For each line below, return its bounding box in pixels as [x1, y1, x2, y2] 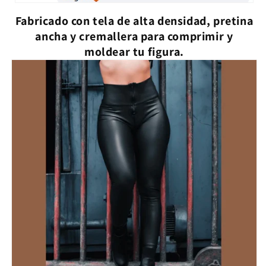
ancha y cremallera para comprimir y [35, 28, 233, 44]
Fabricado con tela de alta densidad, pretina [15, 12, 254, 28]
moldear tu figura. [84, 43, 184, 59]
